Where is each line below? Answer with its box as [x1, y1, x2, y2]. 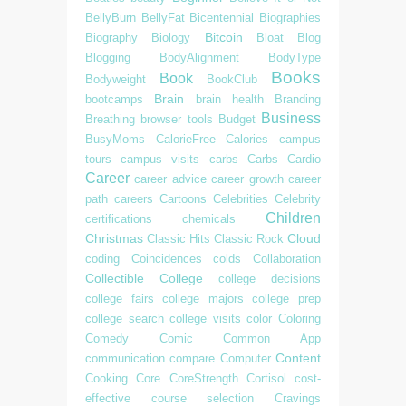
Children [266, 210, 321, 226]
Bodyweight [85, 72, 146, 86]
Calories [226, 132, 269, 146]
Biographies [259, 11, 322, 24]
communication [85, 352, 165, 365]
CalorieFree [155, 132, 216, 146]
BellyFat [140, 11, 185, 24]
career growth [211, 172, 284, 186]
